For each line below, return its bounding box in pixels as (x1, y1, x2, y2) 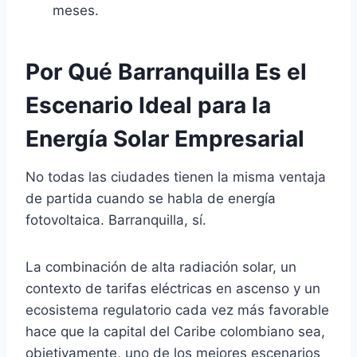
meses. (53, 2, 99, 18)
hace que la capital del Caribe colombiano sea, (25, 324, 325, 339)
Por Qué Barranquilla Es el (25, 58, 307, 85)
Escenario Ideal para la (25, 92, 271, 119)
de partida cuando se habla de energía (25, 190, 276, 206)
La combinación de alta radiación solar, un (25, 259, 296, 275)
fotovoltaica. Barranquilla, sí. (25, 212, 206, 228)
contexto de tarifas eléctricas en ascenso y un (25, 280, 320, 296)
